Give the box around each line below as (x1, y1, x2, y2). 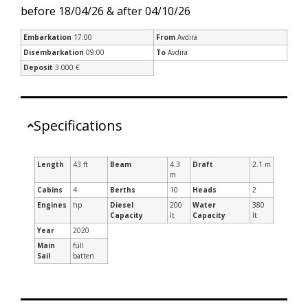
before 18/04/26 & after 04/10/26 (21, 3, 190, 19)
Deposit (23, 62, 53, 72)
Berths (110, 184, 135, 195)
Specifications (34, 115, 123, 135)
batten (73, 250, 94, 261)
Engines (37, 199, 67, 210)
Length (37, 159, 64, 169)
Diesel (110, 199, 133, 210)
